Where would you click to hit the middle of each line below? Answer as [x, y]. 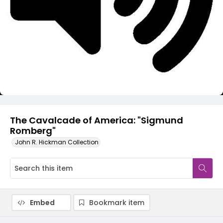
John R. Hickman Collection [57, 142]
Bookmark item [117, 203]
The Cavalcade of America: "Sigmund [97, 120]
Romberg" [33, 131]
